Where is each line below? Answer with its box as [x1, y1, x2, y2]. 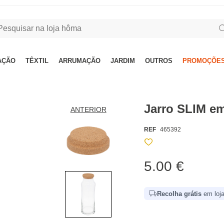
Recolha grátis [157, 189, 202, 197]
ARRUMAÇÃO [58, 57, 100, 64]
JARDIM [110, 57, 135, 64]
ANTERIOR [70, 105, 106, 113]
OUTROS [145, 57, 172, 64]
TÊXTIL [25, 57, 48, 64]
